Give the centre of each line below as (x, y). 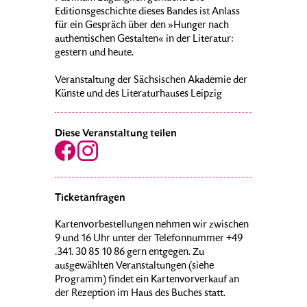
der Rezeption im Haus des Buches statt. (140, 294)
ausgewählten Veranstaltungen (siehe (134, 267)
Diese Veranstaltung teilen (116, 134)
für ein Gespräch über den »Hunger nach (142, 26)
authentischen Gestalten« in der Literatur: (144, 40)
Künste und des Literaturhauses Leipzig (138, 95)
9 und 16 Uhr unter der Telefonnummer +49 (149, 240)
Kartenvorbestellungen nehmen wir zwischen (152, 226)
